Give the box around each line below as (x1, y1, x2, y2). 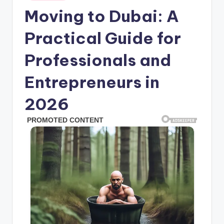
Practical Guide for (24, 27, 181, 48)
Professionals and (24, 49, 171, 70)
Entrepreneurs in (24, 71, 159, 92)
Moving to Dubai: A (24, 5, 179, 26)
